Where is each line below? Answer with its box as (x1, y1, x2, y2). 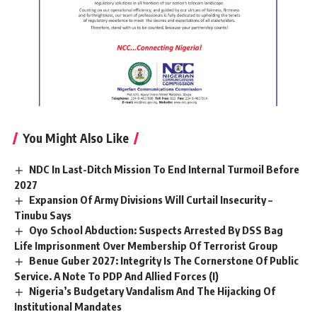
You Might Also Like (23, 130, 129, 146)
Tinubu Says (14, 208, 71, 221)
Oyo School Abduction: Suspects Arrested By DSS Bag (29, 223, 284, 236)
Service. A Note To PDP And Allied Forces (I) (14, 269, 219, 282)
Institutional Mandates (14, 299, 122, 313)
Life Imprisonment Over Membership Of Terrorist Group (14, 238, 278, 252)
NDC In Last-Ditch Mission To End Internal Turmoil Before (29, 163, 300, 176)
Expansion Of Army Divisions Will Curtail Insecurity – (29, 193, 273, 207)
